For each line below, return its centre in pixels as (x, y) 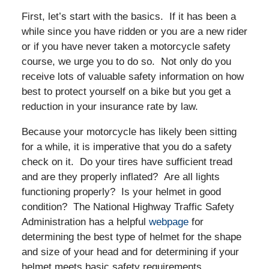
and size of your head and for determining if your (130, 252)
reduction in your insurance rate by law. (110, 106)
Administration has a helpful (85, 222)
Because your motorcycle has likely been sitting (129, 131)
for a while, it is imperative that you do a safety (126, 147)
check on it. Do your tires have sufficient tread (127, 162)
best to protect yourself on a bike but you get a (126, 91)
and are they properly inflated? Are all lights (120, 177)
